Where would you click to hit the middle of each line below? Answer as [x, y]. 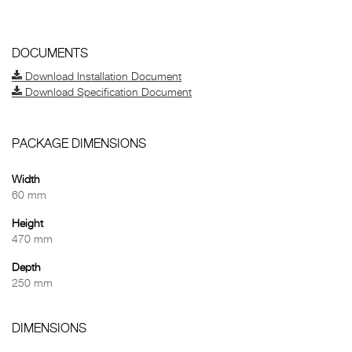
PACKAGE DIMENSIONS [79, 145]
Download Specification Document [107, 93]
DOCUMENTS [50, 54]
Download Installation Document [102, 77]
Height [27, 224]
